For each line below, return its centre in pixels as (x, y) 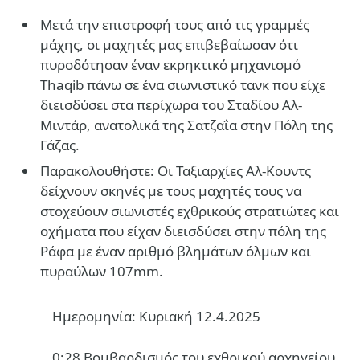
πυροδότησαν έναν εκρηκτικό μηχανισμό (170, 64)
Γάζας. (60, 145)
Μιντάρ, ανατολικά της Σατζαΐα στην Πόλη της (186, 125)
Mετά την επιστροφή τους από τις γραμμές (175, 24)
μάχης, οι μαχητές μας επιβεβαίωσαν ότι (169, 44)
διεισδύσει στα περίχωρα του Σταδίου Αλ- (171, 104)
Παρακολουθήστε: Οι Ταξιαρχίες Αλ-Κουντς (176, 171)
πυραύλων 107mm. (102, 272)
